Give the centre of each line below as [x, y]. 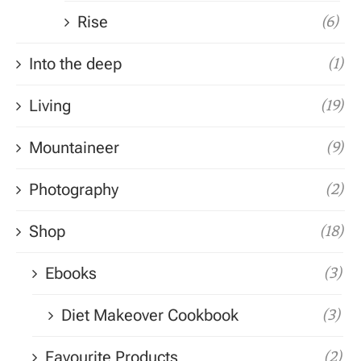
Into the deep [75, 64]
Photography [74, 189]
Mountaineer [74, 147]
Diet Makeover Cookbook [150, 315]
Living [50, 106]
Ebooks [71, 273]
